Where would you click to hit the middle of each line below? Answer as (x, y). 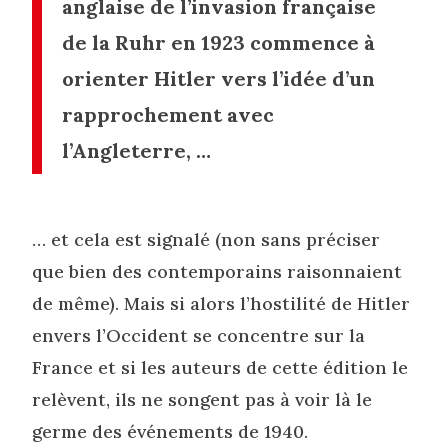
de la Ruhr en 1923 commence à (219, 42)
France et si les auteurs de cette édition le (220, 367)
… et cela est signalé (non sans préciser (206, 239)
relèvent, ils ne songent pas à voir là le (202, 399)
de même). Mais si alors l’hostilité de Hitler (221, 303)
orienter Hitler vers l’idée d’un (219, 78)
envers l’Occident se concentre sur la (199, 335)
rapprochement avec (168, 114)
